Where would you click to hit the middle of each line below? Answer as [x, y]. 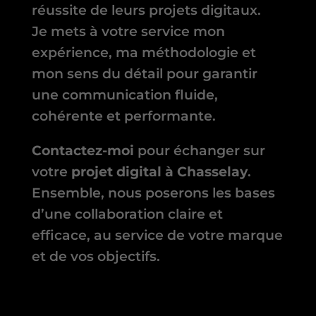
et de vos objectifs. [96, 257]
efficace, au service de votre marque [157, 236]
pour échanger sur [199, 151]
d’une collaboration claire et [127, 214]
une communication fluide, [124, 95]
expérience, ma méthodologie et [144, 53]
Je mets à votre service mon [128, 32]
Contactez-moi [83, 151]
